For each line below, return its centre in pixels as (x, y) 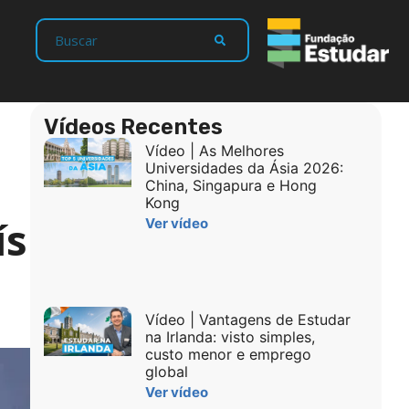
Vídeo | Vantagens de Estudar (247, 319)
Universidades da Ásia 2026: (244, 168)
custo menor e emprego (228, 354)
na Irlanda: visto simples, (230, 336)
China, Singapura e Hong (231, 185)
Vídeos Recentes (133, 126)
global (166, 371)
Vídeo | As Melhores (214, 150)
